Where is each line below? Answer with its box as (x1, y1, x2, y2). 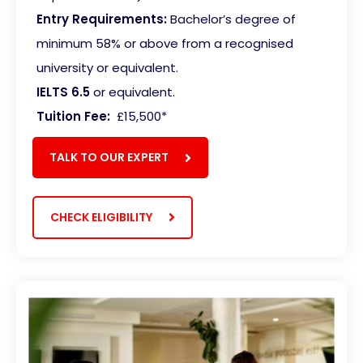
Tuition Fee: (36, 108, 110, 126)
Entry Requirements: (36, 11, 170, 28)
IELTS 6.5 (36, 83, 90, 101)
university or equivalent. (36, 59, 181, 77)
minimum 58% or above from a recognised (36, 35, 293, 53)
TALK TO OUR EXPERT (49, 149, 169, 166)
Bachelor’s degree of (170, 11, 296, 28)
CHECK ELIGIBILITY (50, 208, 152, 225)
